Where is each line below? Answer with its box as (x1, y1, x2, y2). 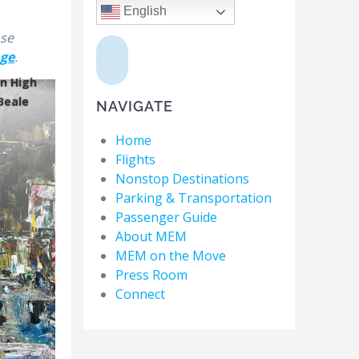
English (119, 4, 167, 18)
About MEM (115, 228, 187, 246)
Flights (115, 151, 155, 169)
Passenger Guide (115, 208, 217, 227)
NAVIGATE (95, 98, 173, 115)
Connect (115, 285, 165, 304)
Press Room (115, 266, 188, 284)
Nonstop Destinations (115, 170, 249, 188)
